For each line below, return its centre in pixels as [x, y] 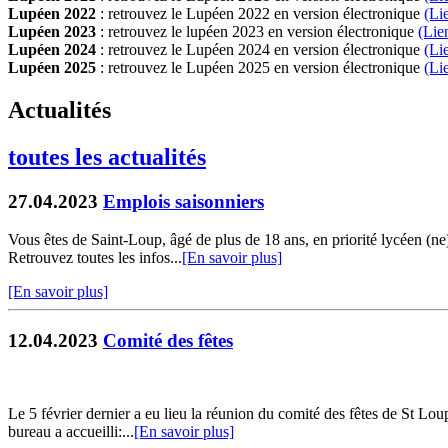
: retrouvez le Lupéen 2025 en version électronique [260, 67]
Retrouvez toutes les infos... [95, 258]
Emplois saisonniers [183, 201]
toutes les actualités [107, 156]
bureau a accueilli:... [71, 431]
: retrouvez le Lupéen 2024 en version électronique [260, 49]
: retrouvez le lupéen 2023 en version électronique [257, 31]
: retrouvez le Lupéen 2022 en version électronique [260, 13]
